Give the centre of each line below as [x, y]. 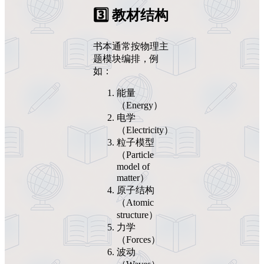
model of [133, 166]
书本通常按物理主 [131, 46]
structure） [137, 214]
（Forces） [138, 239]
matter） [133, 177]
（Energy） [140, 105]
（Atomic [135, 202]
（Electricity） [145, 130]
